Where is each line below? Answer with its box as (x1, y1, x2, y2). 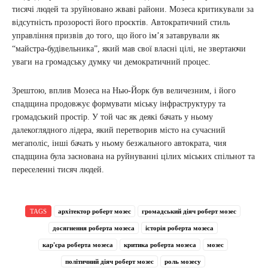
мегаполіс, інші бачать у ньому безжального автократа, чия (12, 139, 226, 148)
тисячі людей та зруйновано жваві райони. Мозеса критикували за (12, 5, 254, 14)
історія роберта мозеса (145, 224, 214, 232)
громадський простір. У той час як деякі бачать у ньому (12, 112, 213, 122)
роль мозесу (164, 258, 201, 266)
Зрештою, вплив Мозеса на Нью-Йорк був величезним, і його (12, 86, 236, 96)
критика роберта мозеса (123, 241, 196, 249)
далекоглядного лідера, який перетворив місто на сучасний (12, 126, 226, 135)
